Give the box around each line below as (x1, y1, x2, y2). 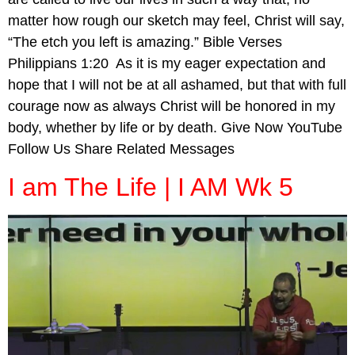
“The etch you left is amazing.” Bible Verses (8, 34, 282, 51)
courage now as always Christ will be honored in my (8, 98, 335, 115)
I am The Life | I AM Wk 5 (8, 172, 293, 201)
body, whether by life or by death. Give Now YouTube (8, 120, 342, 136)
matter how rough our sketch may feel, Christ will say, (8, 13, 345, 29)
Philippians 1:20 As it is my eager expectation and (8, 55, 326, 72)
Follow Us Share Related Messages (8, 141, 235, 158)
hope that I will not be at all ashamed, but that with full (8, 77, 346, 94)
